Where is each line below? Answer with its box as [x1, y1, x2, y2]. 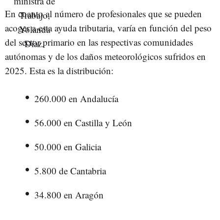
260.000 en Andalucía [34, 92, 118, 105]
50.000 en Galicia [34, 140, 101, 153]
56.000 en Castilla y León [34, 116, 132, 129]
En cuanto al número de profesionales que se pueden [5, 7, 202, 20]
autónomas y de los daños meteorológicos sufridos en [5, 50, 206, 62]
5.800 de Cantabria [34, 164, 106, 177]
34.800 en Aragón [34, 188, 104, 201]
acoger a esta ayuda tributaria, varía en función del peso [5, 21, 212, 34]
